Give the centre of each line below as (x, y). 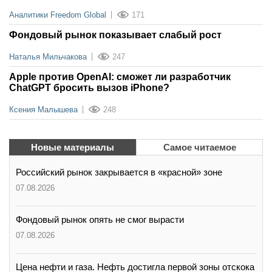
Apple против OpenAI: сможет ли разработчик (120, 77)
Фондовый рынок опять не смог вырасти (100, 220)
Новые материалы (73, 148)
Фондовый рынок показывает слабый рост (115, 35)
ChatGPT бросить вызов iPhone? (89, 88)
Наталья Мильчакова (48, 57)
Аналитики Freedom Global (58, 15)
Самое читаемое (199, 148)
